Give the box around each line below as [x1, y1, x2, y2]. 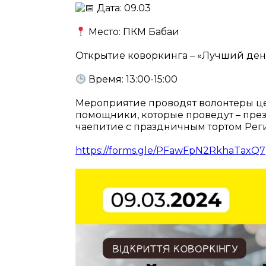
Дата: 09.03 [94, 2, 151, 14]
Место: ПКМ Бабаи [86, 26, 180, 38]
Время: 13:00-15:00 [86, 74, 178, 85]
